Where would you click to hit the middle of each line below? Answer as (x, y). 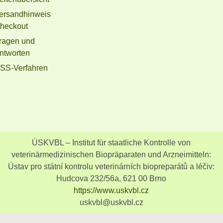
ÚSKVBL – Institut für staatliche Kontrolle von (111, 142)
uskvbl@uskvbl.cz (111, 202)
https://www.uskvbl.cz (111, 190)
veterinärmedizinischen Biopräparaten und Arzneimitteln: (111, 154)
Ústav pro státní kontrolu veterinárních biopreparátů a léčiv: (111, 166)
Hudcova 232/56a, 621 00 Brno (111, 178)
